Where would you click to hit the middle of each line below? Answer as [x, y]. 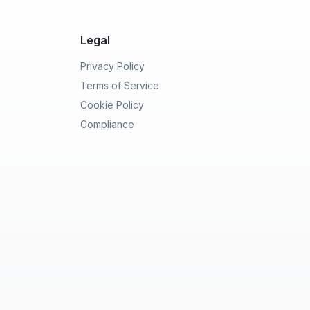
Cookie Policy [112, 105]
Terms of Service [120, 85]
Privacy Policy [112, 66]
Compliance [107, 124]
